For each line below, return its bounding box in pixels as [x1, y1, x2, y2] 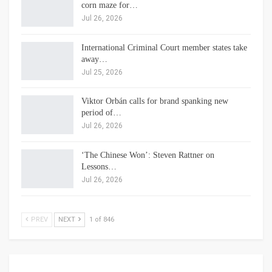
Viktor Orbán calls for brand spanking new [81, 97, 228, 106]
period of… [81, 108, 121, 118]
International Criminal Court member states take [81, 42, 247, 52]
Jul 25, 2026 [81, 67, 123, 76]
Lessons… [81, 161, 117, 171]
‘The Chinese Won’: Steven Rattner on [81, 150, 214, 160]
